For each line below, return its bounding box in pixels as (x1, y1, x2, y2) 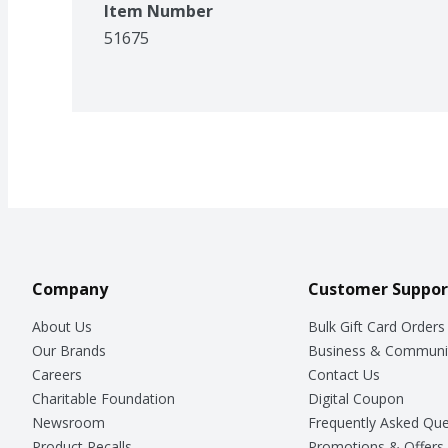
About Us (32, 316, 92, 336)
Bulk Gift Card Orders (307, 316, 445, 336)
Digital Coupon (307, 388, 404, 408)
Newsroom (32, 412, 105, 432)
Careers (32, 364, 82, 384)
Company (32, 277, 108, 300)
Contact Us (307, 364, 380, 384)
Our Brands (32, 340, 106, 360)
